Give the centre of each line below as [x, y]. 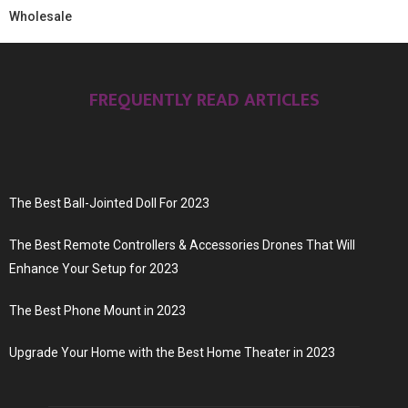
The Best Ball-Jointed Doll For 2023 [109, 203]
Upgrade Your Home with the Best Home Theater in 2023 [172, 352]
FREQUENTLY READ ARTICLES [204, 100]
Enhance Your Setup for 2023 [94, 268]
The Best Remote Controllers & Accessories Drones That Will [182, 245]
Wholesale [41, 16]
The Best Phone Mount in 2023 [97, 310]
